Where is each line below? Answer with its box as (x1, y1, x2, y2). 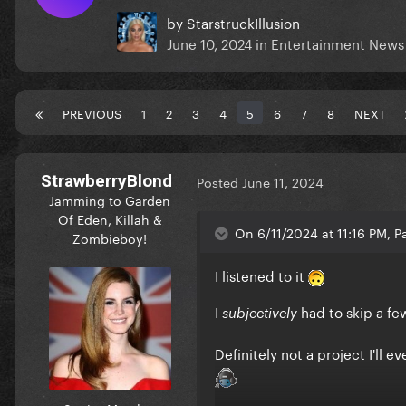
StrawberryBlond (40, 169, 172, 191)
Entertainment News (271, 31, 404, 53)
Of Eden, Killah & (57, 208, 162, 228)
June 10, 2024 (167, 31, 252, 53)
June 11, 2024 (242, 171, 324, 192)
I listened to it (215, 263, 308, 285)
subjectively (222, 304, 297, 321)
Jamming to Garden (49, 188, 170, 209)
